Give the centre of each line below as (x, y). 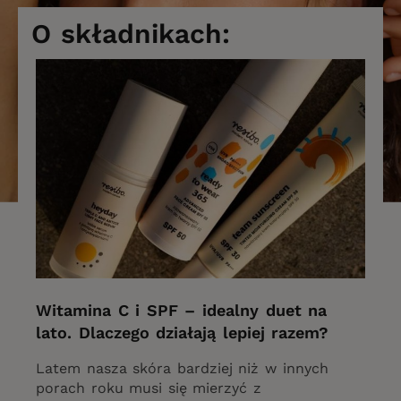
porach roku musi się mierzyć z (149, 388)
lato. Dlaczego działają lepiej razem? (183, 333)
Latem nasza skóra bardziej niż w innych (182, 369)
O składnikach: (131, 33)
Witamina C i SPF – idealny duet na (182, 311)
